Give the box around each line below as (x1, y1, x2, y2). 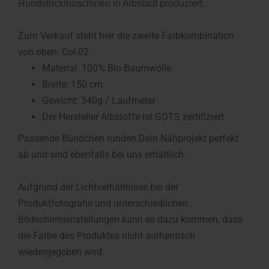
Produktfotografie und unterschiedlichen (18, 198, 188, 209)
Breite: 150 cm (42, 79, 103, 90)
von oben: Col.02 (18, 46, 89, 58)
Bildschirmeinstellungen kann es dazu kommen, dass (18, 214, 243, 225)
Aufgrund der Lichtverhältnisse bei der (18, 181, 178, 193)
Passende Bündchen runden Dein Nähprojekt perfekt (18, 133, 238, 144)
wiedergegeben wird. (18, 246, 104, 258)
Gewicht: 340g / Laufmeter (42, 95, 156, 106)
